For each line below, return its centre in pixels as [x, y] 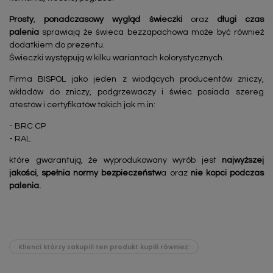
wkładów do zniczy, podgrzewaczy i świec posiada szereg [136, 92]
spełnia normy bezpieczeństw [101, 173]
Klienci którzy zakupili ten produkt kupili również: [104, 247]
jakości [23, 173]
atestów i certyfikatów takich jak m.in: [83, 105]
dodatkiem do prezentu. [57, 45]
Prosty [21, 20]
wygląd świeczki [147, 20]
